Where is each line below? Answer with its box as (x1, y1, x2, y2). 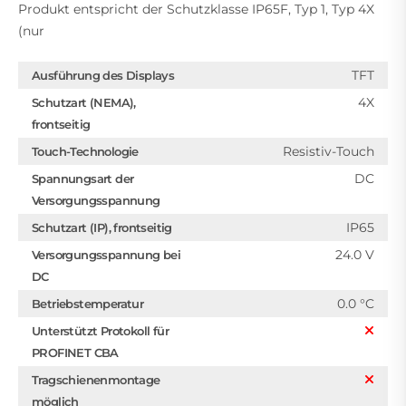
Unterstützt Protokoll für (32, 323, 169, 338)
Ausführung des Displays (32, 67, 175, 82)
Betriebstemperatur (32, 295, 144, 311)
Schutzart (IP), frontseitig (32, 219, 172, 235)
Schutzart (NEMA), (32, 94, 136, 110)
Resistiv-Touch (283, 142, 374, 159)
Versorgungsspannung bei (32, 246, 181, 262)
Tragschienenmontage (32, 372, 160, 387)
